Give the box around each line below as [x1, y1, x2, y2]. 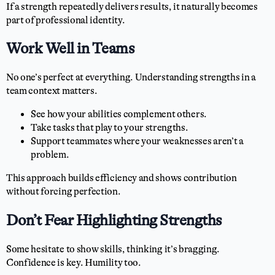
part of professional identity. [6, 14, 125, 26]
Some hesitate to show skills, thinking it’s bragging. [6, 243, 220, 255]
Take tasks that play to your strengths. [31, 122, 188, 133]
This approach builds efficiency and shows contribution [6, 172, 237, 184]
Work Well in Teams [6, 40, 134, 58]
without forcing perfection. [6, 186, 121, 197]
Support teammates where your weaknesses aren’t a [31, 136, 244, 147]
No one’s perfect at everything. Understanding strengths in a [6, 72, 256, 83]
